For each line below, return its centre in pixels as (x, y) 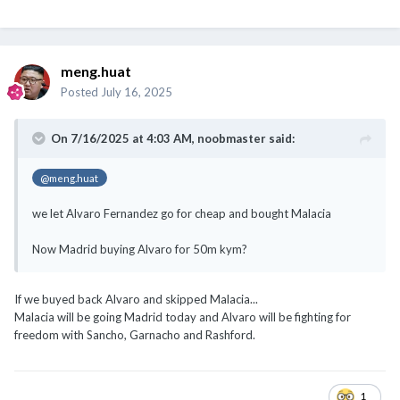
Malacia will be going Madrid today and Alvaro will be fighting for (183, 317)
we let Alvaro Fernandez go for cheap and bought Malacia (182, 213)
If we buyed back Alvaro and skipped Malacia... (136, 299)
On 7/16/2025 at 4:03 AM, (124, 138)
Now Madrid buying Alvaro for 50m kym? (140, 249)
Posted (81, 92)
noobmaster (232, 138)
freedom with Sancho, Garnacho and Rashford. (135, 334)
